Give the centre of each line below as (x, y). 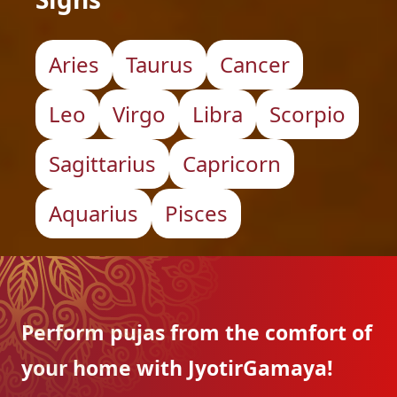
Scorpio (307, 114)
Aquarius (93, 213)
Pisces (196, 213)
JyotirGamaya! (261, 368)
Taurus (160, 64)
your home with (102, 368)
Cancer (255, 64)
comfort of (319, 332)
